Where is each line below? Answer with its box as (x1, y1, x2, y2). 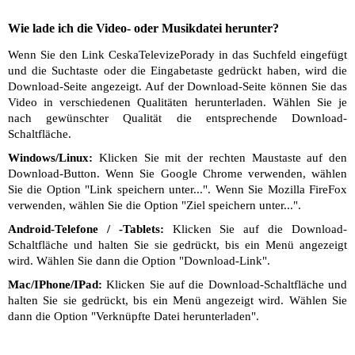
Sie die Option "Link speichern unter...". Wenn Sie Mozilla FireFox (8, 183, 347, 196)
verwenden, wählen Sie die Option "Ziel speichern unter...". (8, 199, 301, 212)
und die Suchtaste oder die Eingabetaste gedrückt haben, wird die (8, 64, 347, 77)
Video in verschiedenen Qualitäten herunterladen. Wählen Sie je (8, 96, 347, 109)
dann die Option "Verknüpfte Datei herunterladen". (8, 310, 259, 323)
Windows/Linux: (8, 151, 93, 164)
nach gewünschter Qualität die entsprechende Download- (8, 112, 347, 124)
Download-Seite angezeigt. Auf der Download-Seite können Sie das (8, 80, 347, 93)
